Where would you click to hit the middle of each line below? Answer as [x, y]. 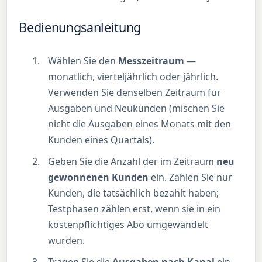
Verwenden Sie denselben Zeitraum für [135, 93]
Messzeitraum [151, 61]
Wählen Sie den [83, 61]
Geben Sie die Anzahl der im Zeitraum [132, 162]
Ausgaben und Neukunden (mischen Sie [137, 108]
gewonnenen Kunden [99, 177]
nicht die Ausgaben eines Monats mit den [140, 124]
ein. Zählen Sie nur [191, 177]
